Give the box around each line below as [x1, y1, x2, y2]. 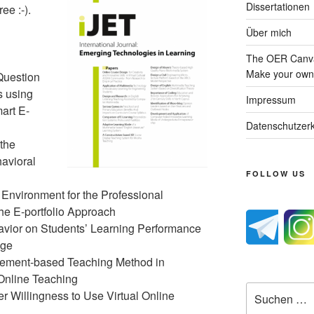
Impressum [245, 93, 296, 107]
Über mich [245, 25, 292, 39]
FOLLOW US [245, 168, 306, 179]
